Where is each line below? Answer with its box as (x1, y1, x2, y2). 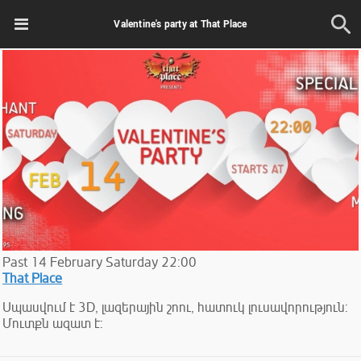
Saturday (106, 254, 159, 271)
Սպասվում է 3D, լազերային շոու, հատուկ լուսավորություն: (2, 299, 349, 316)
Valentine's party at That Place (114, 18, 247, 30)
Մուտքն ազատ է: (2, 315, 104, 332)
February (50, 254, 103, 271)
